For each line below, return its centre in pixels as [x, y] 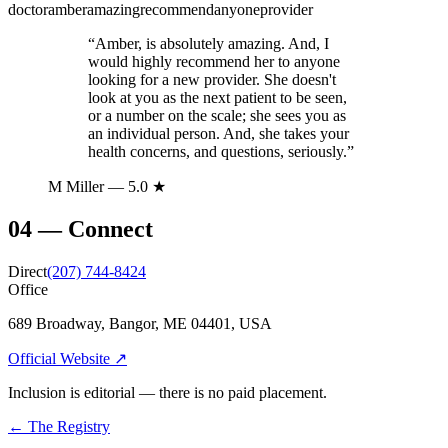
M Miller [76, 186]
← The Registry [59, 426]
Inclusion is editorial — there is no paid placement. [167, 392]
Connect [110, 228]
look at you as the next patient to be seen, [217, 97]
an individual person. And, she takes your [218, 133]
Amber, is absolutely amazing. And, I [212, 43]
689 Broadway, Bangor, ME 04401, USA [140, 323]
